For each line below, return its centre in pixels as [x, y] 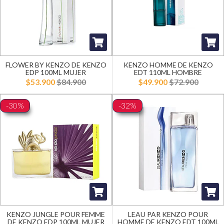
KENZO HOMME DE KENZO [168, 64]
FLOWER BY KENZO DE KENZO [56, 64]
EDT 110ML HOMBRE [168, 72]
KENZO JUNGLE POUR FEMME [56, 214]
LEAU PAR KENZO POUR [168, 214]
